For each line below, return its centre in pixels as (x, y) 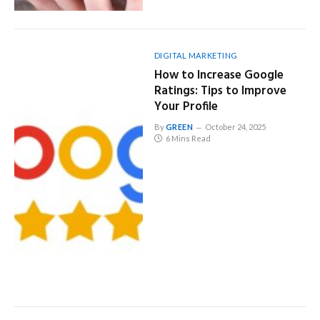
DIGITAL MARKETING (196, 55)
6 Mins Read (188, 138)
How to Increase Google (219, 75)
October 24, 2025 (236, 126)
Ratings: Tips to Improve (220, 91)
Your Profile (186, 106)
